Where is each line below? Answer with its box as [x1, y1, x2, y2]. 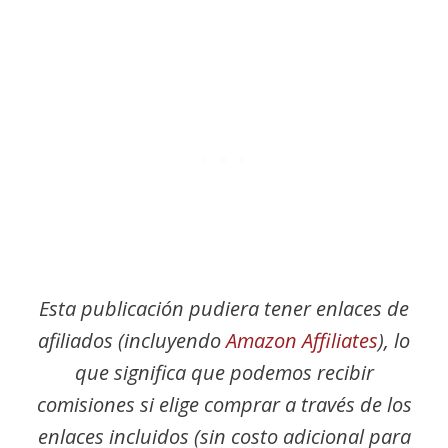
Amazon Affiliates [226, 327, 378, 354]
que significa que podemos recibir [74, 359, 374, 386]
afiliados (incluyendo [38, 327, 226, 354]
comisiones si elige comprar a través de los [36, 391, 412, 418]
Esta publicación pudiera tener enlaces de [39, 295, 409, 322]
